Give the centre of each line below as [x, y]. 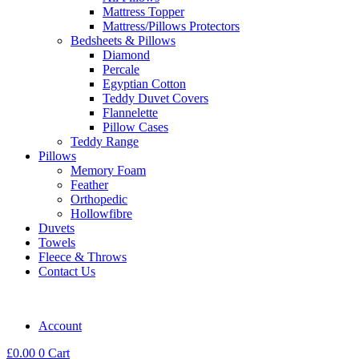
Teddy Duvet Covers [155, 98]
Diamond [126, 55]
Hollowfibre [101, 214]
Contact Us [67, 271]
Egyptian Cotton [144, 84]
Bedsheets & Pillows [123, 40]
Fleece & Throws [83, 257]
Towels [57, 242]
